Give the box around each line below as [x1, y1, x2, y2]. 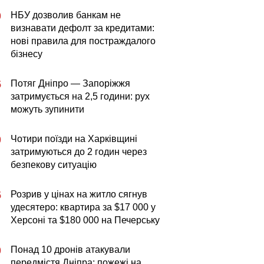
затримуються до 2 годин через [11, 147, 147, 157]
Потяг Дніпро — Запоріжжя [11, 78, 130, 88]
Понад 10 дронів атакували [11, 245, 130, 255]
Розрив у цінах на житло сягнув [11, 189, 147, 199]
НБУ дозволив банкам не [11, 10, 121, 20]
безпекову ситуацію [11, 160, 97, 170]
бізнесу [11, 49, 42, 59]
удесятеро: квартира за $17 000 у [11, 202, 156, 212]
